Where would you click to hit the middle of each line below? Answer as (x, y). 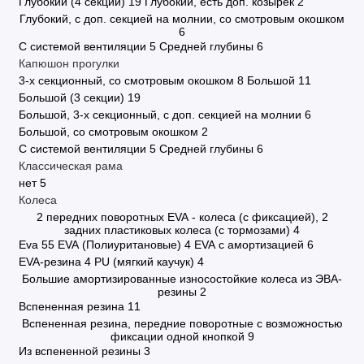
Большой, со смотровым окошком (108, 132)
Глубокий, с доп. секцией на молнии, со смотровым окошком (182, 19)
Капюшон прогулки (69, 63)
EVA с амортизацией (249, 245)
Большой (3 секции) (71, 97)
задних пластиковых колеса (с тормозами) (177, 230)
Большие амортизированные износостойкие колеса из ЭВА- (182, 279)
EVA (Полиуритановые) (119, 245)
